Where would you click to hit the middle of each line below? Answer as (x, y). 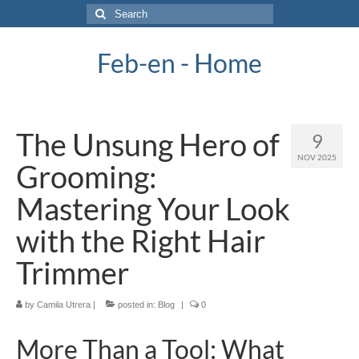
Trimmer (73, 272)
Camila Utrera (64, 305)
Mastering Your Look (153, 208)
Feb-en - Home (179, 63)
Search (104, 11)
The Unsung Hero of (148, 144)
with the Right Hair (141, 240)
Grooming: (87, 176)
